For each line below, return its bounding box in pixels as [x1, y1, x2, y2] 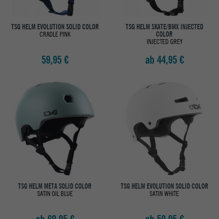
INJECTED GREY [146, 37, 182, 46]
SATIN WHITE [150, 189, 179, 198]
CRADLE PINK [39, 30, 70, 39]
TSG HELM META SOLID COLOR [18, 182, 91, 191]
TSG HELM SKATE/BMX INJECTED [125, 22, 203, 32]
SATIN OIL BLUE [37, 189, 73, 198]
